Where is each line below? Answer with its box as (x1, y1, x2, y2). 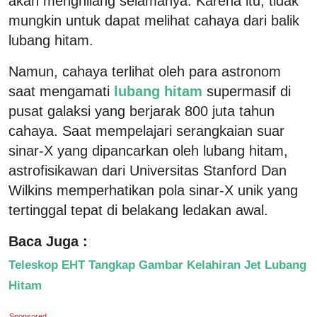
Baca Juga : (8, 233, 88, 249)
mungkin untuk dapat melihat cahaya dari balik (8, 12, 299, 28)
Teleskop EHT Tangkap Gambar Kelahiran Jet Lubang (8, 257, 306, 272)
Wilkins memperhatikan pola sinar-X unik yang (8, 182, 298, 198)
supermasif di (207, 83, 291, 99)
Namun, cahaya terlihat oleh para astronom (8, 63, 281, 79)
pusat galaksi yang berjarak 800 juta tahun (8, 103, 275, 119)
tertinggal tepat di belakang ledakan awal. (8, 202, 268, 218)
